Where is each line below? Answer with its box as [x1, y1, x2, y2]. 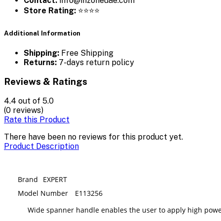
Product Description [4, 141, 79, 151]
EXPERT [43, 174, 67, 184]
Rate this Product [4, 114, 70, 124]
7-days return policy [57, 57, 134, 67]
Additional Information [4, 29, 80, 37]
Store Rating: [24, 6, 76, 16]
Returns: [24, 57, 57, 67]
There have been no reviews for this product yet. [4, 132, 183, 142]
